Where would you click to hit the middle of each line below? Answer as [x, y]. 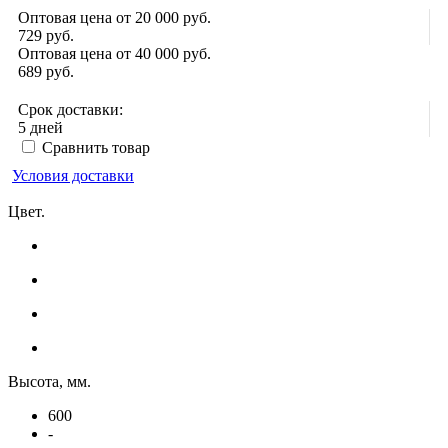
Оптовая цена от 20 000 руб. [114, 17]
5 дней [40, 127]
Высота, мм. [49, 381]
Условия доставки [73, 175]
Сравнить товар [96, 147]
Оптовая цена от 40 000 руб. [114, 53]
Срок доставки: [70, 109]
